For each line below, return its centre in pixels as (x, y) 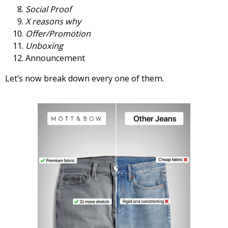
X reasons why (53, 21)
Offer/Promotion (58, 33)
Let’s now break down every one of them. (84, 79)
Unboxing (44, 46)
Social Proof (48, 9)
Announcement (55, 58)
